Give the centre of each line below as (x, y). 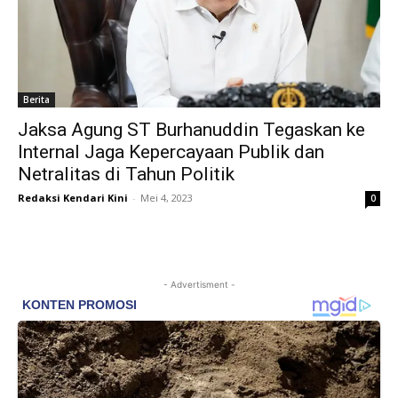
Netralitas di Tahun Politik (126, 175)
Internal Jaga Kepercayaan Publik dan (171, 152)
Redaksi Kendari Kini (73, 198)
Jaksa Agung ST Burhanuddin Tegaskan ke (191, 130)
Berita (36, 100)
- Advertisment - (199, 285)
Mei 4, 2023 (167, 198)
